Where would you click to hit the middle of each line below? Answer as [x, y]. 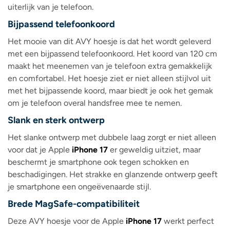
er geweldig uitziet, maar [154, 150]
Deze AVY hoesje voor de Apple [67, 221]
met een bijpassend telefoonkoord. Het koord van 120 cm [112, 54]
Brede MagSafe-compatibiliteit [74, 204]
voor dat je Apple [40, 150]
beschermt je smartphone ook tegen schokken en [98, 162]
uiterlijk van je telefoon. [51, 7]
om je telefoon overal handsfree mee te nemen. [95, 103]
